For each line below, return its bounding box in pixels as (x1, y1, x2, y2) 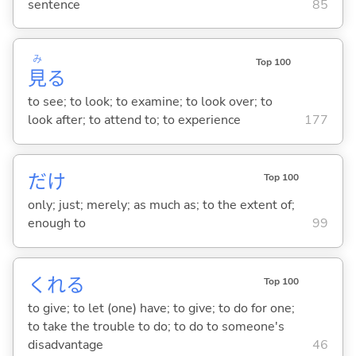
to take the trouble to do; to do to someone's (27, 318, 284, 336)
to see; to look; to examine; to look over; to (27, 93, 273, 111)
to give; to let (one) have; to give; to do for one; (27, 300, 295, 318)
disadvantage (27, 336, 103, 354)
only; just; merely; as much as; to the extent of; (27, 196, 295, 215)
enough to (27, 215, 86, 233)
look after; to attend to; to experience (27, 111, 241, 130)
